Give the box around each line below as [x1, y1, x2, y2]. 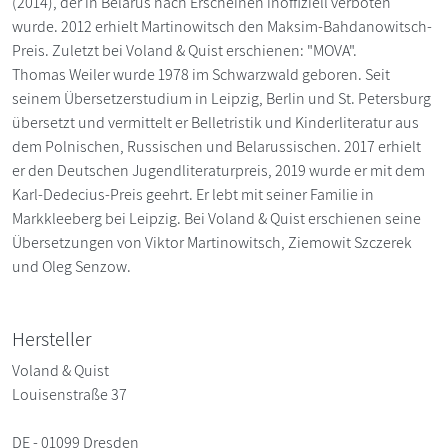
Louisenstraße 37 [12, 384, 127, 406]
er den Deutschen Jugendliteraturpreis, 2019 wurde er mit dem [12, 160, 425, 182]
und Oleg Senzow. [12, 256, 131, 278]
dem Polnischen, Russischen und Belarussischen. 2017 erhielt [12, 136, 421, 158]
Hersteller [12, 326, 91, 353]
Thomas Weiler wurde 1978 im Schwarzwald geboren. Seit [12, 64, 390, 86]
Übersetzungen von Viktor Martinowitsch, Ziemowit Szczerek [12, 232, 412, 254]
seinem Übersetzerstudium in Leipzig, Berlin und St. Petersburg [12, 88, 431, 110]
